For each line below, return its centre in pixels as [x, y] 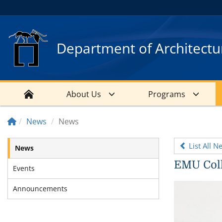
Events [24, 168]
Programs [166, 94]
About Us [84, 94]
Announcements [40, 189]
